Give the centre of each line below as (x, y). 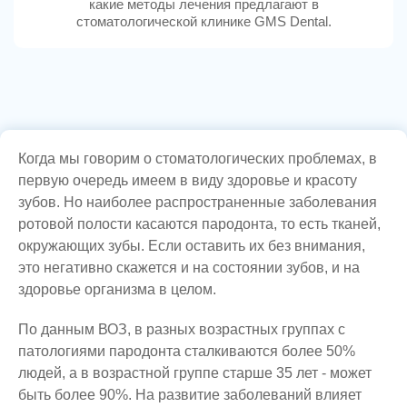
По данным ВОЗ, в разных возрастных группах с (182, 329)
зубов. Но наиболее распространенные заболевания (198, 202)
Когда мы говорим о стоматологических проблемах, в (198, 159)
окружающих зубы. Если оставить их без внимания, (192, 246)
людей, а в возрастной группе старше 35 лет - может (195, 373)
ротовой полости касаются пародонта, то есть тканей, (199, 224)
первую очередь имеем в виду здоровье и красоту (188, 180)
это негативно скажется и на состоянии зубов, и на (189, 268)
